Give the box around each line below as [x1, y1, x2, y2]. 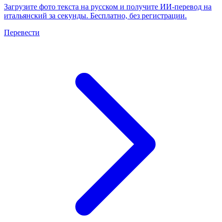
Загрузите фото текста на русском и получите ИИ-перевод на [4, 2, 212, 11]
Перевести [4, 28, 40, 37]
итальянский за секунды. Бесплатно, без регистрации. [4, 11, 187, 20]
